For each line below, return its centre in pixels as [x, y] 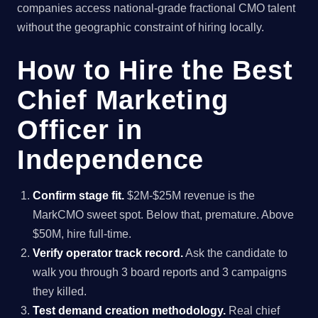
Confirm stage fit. [79, 195]
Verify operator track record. [108, 253]
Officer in [80, 129]
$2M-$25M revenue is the [190, 195]
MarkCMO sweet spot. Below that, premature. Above [164, 214]
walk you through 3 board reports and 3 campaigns [160, 272]
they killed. [60, 291]
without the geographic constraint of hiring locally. [141, 28]
